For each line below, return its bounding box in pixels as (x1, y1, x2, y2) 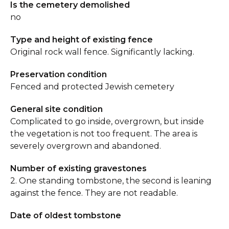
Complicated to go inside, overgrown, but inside (10, 117, 204, 126)
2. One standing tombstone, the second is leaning (10, 176, 212, 186)
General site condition (10, 104, 103, 114)
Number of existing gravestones (10, 164, 147, 173)
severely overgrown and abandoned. (10, 141, 161, 151)
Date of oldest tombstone (10, 211, 121, 220)
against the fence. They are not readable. (10, 188, 178, 198)
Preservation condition (10, 70, 107, 79)
